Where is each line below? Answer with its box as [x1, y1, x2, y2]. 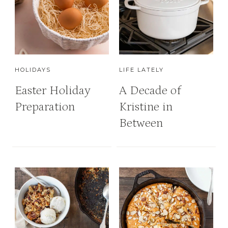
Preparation [15, 99, 75, 113]
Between [119, 116, 163, 130]
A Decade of [119, 83, 181, 97]
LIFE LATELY [119, 66, 164, 73]
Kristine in [119, 99, 173, 113]
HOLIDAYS [15, 66, 51, 73]
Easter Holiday [15, 83, 91, 97]
